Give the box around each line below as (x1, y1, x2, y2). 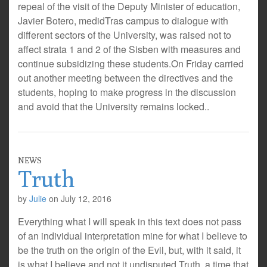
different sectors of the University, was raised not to (18, 28, 231, 42)
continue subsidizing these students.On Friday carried (18, 57, 244, 70)
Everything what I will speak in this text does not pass (18, 215, 241, 228)
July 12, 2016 (61, 193, 111, 204)
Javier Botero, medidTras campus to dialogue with (18, 14, 228, 27)
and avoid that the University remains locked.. (18, 100, 209, 113)
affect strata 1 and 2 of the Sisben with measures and (18, 42, 241, 56)
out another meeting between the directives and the (18, 71, 233, 85)
